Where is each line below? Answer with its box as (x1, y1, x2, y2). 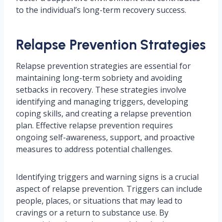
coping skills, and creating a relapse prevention (16, 108, 191, 119)
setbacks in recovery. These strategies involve (16, 84, 186, 96)
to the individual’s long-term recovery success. (16, 4, 186, 16)
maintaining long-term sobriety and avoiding (16, 72, 182, 84)
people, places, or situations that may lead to (16, 195, 182, 207)
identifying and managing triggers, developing (16, 96, 188, 108)
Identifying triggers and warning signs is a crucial (16, 171, 199, 183)
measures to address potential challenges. (16, 144, 172, 155)
